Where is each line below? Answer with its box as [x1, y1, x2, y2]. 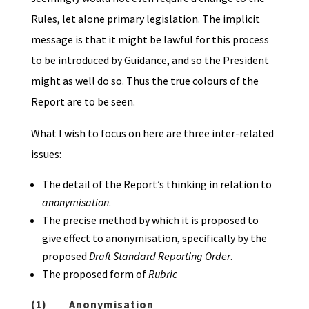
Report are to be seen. [30, 94, 135, 108]
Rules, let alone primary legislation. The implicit [30, 11, 260, 26]
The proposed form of [41, 266, 148, 281]
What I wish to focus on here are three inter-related [30, 126, 274, 140]
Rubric [148, 266, 177, 281]
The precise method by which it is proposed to [41, 212, 259, 227]
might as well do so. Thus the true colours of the [30, 73, 259, 88]
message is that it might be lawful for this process [30, 32, 269, 46]
